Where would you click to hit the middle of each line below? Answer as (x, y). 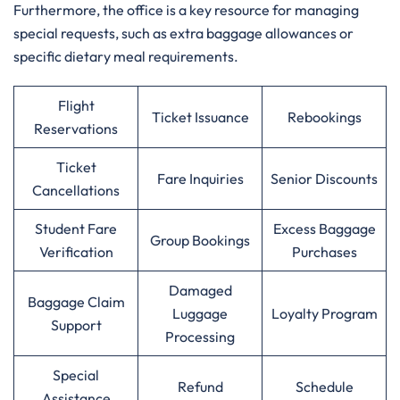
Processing (200, 337)
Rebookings (324, 117)
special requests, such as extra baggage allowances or (183, 33)
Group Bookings (200, 240)
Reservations (76, 129)
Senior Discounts (324, 179)
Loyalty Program (324, 313)
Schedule (324, 387)
